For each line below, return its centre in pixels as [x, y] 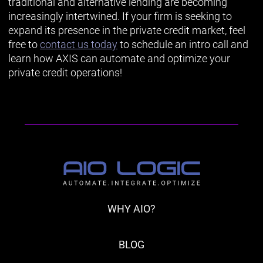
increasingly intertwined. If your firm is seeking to [120, 16]
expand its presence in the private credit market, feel [127, 30]
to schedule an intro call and [183, 44]
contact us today [79, 44]
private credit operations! [65, 72]
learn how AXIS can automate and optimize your [119, 58]
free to [24, 44]
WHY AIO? [131, 208]
